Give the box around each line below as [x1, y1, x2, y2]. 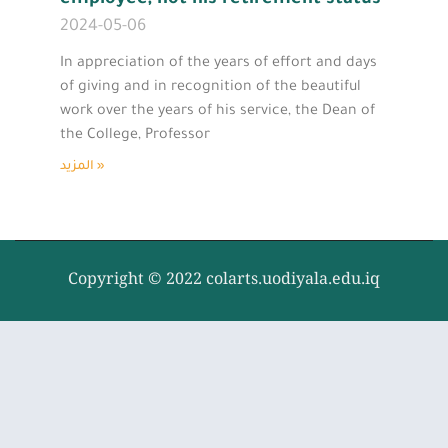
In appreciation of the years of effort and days [60, 55, 377, 72]
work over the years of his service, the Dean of [60, 103, 375, 120]
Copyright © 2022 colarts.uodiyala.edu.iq [68, 266, 380, 294]
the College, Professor [60, 127, 210, 144]
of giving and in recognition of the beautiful [60, 79, 361, 96]
